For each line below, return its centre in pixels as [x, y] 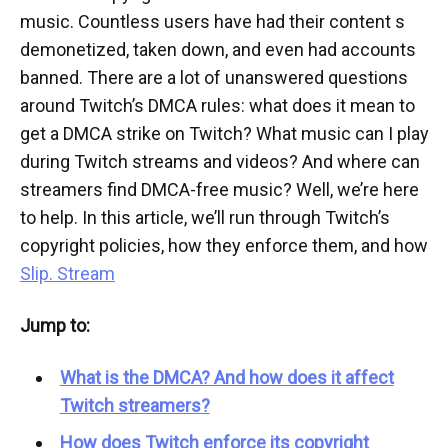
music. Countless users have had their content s [212, 22]
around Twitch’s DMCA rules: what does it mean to [217, 106]
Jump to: [55, 326]
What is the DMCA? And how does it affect [226, 378]
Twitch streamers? [134, 406]
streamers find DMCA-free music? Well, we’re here [219, 190]
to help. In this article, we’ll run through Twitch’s [205, 218]
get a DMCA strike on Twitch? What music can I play [224, 134]
